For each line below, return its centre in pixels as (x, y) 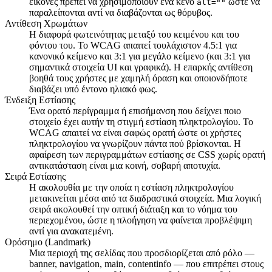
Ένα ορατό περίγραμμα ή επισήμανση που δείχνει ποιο (135, 111)
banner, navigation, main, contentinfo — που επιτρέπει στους (146, 264)
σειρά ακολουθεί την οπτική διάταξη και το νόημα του (133, 209)
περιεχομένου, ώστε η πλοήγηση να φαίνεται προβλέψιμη (141, 220)
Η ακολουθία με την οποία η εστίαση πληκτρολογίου (131, 188)
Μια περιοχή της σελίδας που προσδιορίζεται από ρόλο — (142, 253)
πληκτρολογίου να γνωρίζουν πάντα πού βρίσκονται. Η (135, 144)
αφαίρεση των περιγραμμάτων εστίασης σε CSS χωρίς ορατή (147, 155)
